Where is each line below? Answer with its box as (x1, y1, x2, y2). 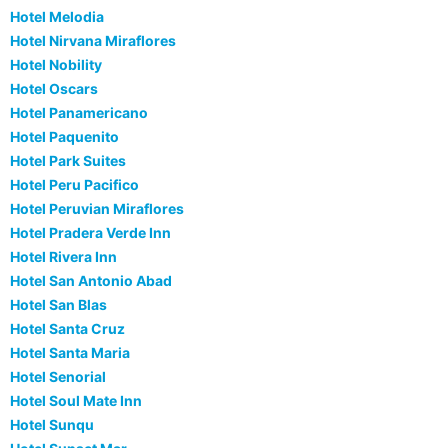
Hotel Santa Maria (10, 344, 130, 362)
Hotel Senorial (10, 368, 106, 386)
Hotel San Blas (10, 296, 107, 314)
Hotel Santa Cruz (10, 320, 125, 338)
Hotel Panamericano (10, 104, 148, 122)
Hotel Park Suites (10, 152, 126, 170)
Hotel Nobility (10, 56, 102, 74)
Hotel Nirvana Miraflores (10, 32, 176, 50)
